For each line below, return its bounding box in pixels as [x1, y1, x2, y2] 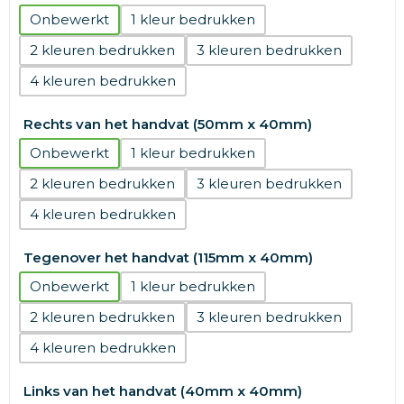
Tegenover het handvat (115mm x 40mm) [23, 248, 313, 266]
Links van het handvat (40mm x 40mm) [23, 381, 302, 399]
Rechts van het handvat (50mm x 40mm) [23, 115, 312, 133]
